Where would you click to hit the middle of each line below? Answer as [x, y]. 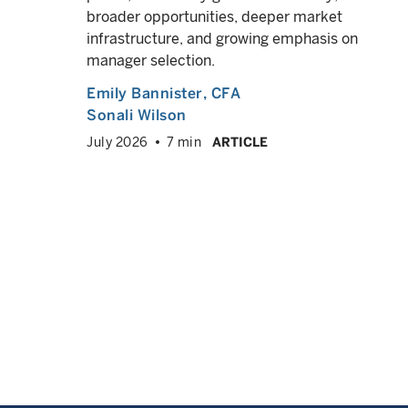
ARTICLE [240, 142]
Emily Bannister [145, 93]
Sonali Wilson [137, 115]
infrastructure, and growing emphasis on [222, 38]
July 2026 [117, 142]
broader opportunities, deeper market [214, 16]
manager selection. [151, 60]
